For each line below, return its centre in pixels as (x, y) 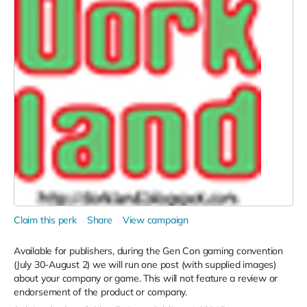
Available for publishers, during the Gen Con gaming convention (148, 251)
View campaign (156, 220)
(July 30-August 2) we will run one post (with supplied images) (145, 265)
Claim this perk (45, 220)
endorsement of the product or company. (101, 292)
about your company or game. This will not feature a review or (146, 278)
